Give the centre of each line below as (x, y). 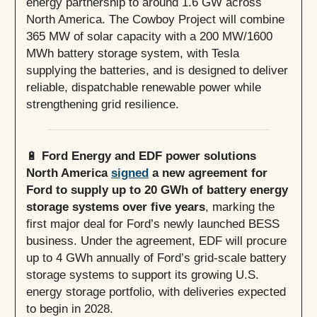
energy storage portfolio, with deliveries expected (156, 292)
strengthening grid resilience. (103, 104)
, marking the (240, 207)
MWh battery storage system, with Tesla (133, 53)
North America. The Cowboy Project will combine (155, 19)
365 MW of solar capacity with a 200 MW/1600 (149, 36)
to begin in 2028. (70, 309)
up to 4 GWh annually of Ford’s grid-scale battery (156, 258)
